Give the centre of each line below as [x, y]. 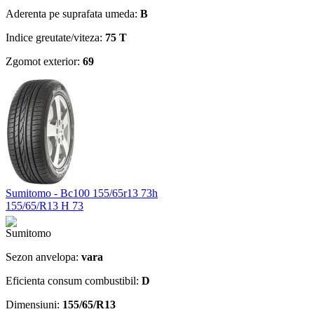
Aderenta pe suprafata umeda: [73, 13]
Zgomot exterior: [44, 61]
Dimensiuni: [34, 304]
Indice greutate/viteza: [55, 37]
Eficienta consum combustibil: [74, 280]
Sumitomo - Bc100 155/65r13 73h [82, 193]
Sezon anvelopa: [43, 257]
